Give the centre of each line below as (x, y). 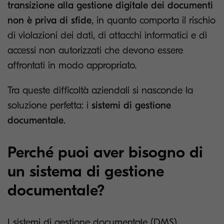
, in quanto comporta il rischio (153, 20)
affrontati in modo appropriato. (72, 65)
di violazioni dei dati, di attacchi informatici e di (107, 35)
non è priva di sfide (49, 20)
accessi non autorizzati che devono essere (95, 50)
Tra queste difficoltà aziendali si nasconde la (100, 90)
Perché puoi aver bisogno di (105, 152)
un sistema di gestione (86, 171)
